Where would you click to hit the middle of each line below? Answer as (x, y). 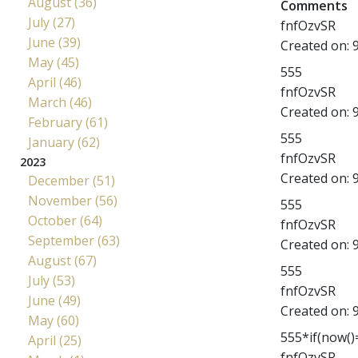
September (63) (74, 241)
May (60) (54, 320)
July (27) (52, 22)
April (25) (55, 340)
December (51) (72, 181)
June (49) (54, 300)
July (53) (52, 280)
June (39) (54, 42)
